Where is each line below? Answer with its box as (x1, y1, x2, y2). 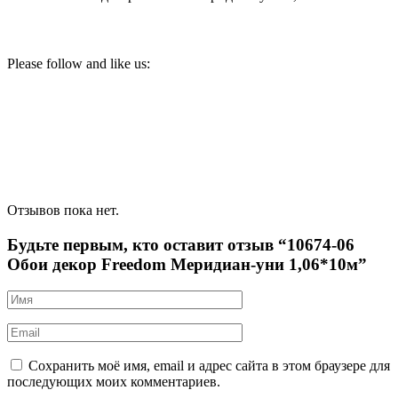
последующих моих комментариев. (7, 374, 220, 390)
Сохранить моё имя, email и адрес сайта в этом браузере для (28, 358, 390, 374)
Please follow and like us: (7, 55, 150, 71)
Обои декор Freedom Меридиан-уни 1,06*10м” (7, 254, 367, 274)
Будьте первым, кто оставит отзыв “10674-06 (7, 235, 354, 254)
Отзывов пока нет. (7, 202, 119, 218)
